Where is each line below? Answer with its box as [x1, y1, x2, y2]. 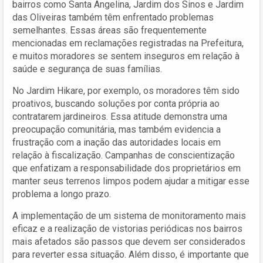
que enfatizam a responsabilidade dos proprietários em [12, 162, 241, 174]
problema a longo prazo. [12, 188, 111, 200]
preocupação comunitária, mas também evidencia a [12, 123, 221, 135]
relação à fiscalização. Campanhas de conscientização [12, 149, 235, 161]
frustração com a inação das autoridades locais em [12, 136, 221, 148]
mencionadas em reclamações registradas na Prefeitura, [12, 37, 244, 49]
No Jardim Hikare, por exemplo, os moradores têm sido [12, 85, 240, 96]
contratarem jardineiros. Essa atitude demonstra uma [12, 110, 227, 122]
